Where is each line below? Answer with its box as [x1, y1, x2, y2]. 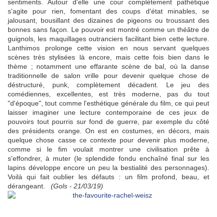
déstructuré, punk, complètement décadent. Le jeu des [8, 81, 209, 89]
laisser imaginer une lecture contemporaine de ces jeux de [8, 108, 209, 117]
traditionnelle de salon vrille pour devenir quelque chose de [8, 72, 209, 80]
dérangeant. [8, 182, 51, 190]
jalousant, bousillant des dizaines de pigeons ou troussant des [8, 16, 209, 25]
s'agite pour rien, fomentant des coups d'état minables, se [8, 7, 209, 15]
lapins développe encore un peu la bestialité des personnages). [8, 164, 209, 172]
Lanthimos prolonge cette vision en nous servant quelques [8, 44, 209, 52]
